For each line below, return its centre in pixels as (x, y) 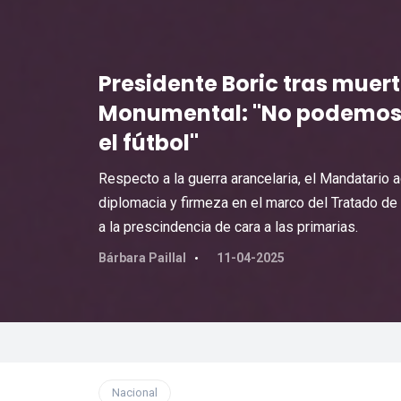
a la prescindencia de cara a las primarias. (228, 227)
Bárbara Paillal (142, 258)
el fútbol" (148, 143)
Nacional (134, 392)
